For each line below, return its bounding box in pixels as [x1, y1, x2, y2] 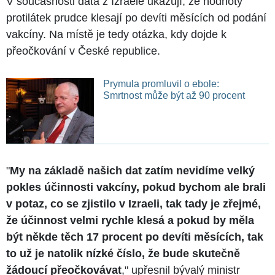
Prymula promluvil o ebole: [103, 78, 219, 89]
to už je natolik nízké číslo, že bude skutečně [6, 247, 240, 260]
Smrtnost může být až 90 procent [103, 90, 245, 101]
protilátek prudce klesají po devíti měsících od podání [6, 11, 266, 24]
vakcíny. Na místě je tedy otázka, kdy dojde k [6, 28, 227, 41]
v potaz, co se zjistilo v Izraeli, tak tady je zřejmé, [6, 197, 261, 210]
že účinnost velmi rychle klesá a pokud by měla [6, 214, 254, 227]
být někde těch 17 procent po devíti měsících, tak [6, 230, 263, 243]
